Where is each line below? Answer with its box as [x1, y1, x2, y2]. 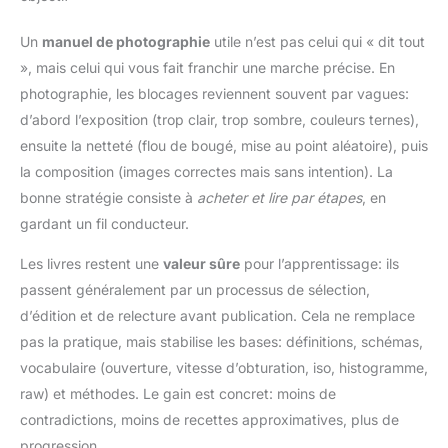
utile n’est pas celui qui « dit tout [210, 32, 425, 50]
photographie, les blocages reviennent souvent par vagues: [20, 84, 409, 102]
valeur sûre [163, 254, 240, 272]
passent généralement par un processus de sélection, [20, 280, 370, 298]
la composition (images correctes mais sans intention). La [20, 162, 393, 180]
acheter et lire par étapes [197, 188, 362, 206]
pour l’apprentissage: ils [240, 254, 399, 272]
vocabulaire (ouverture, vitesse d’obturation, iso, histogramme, [20, 358, 428, 376]
